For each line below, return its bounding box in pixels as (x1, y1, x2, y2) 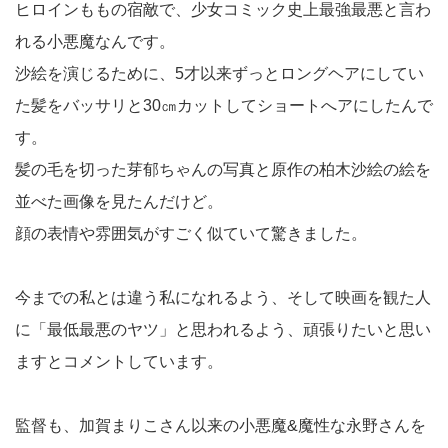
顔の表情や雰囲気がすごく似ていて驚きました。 (15, 224, 367, 242)
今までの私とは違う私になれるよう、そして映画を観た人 (15, 288, 431, 306)
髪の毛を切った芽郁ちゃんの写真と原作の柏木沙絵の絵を (15, 160, 431, 178)
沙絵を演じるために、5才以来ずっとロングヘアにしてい (15, 64, 424, 82)
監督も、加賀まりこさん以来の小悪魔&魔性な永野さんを (15, 416, 426, 434)
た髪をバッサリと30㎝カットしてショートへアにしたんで (15, 96, 433, 114)
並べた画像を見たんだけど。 (15, 192, 223, 210)
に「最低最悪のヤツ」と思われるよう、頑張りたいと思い (15, 320, 431, 338)
